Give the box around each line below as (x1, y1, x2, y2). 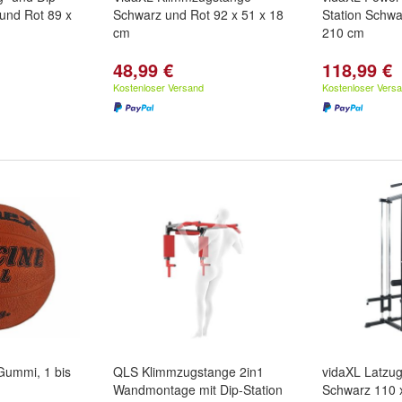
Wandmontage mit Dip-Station (113, 380, 283, 398)
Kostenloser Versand (113, 80, 204, 94)
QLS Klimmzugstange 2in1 (113, 363, 264, 380)
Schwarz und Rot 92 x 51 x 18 (113, 5, 284, 23)
